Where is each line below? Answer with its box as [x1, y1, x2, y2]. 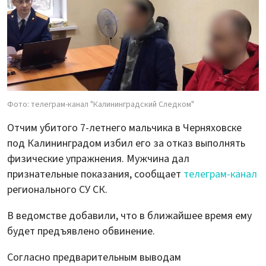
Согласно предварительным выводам [7, 249, 181, 265]
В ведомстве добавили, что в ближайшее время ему [7, 208, 252, 223]
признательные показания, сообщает [7, 166, 183, 182]
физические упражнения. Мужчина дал [7, 151, 189, 166]
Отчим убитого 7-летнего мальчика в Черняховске [7, 120, 242, 135]
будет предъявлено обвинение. [7, 223, 155, 239]
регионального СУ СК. [7, 182, 107, 197]
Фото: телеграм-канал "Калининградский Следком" [7, 98, 194, 110]
